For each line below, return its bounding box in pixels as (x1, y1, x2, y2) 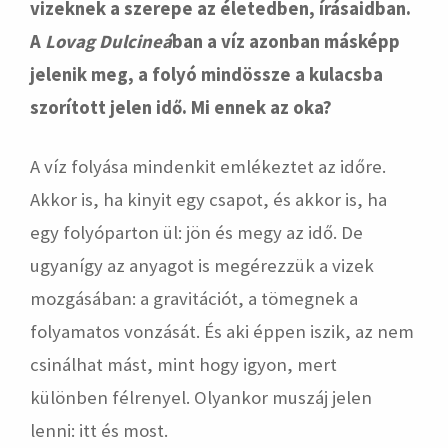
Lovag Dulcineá (45, 30, 172, 53)
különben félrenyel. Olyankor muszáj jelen (30, 386, 372, 409)
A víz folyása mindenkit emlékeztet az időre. (30, 155, 386, 178)
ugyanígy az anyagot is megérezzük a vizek (30, 254, 374, 277)
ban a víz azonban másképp (172, 30, 400, 53)
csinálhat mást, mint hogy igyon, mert (30, 353, 337, 376)
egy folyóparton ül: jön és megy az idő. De (30, 221, 363, 244)
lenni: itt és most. (30, 419, 168, 442)
